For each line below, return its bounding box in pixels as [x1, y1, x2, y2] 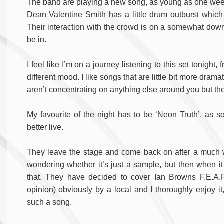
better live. [26, 123, 63, 132]
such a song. [26, 198, 72, 207]
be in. [26, 35, 46, 44]
